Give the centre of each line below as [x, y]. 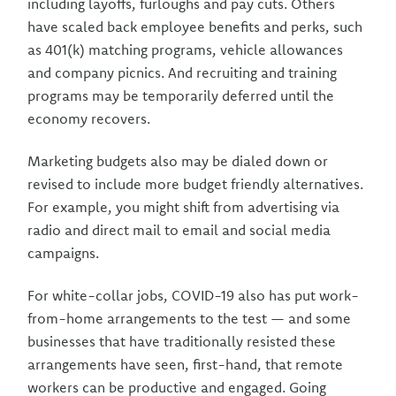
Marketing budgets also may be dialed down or [178, 161]
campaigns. [64, 253]
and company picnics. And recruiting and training [183, 72]
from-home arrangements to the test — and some [190, 318]
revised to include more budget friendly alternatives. [196, 184]
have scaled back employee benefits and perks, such [195, 27]
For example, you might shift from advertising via [184, 207]
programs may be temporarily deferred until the [181, 95]
